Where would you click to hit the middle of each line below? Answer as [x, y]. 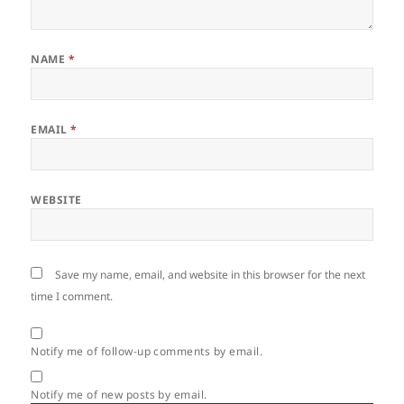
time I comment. [72, 297]
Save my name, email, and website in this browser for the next [211, 275]
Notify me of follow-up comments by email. [147, 352]
